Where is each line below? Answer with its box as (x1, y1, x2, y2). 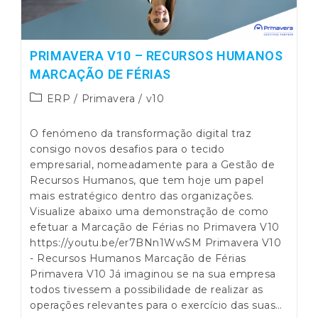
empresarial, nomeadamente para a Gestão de (30, 158, 275, 172)
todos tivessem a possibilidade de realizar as (30, 283, 263, 297)
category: (29, 106, 79, 119)
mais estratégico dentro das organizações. (30, 190, 254, 203)
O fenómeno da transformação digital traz (30, 127, 252, 141)
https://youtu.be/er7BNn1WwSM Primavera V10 (30, 236, 282, 250)
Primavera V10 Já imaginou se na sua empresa (30, 268, 276, 281)
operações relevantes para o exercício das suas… (30, 299, 283, 312)
